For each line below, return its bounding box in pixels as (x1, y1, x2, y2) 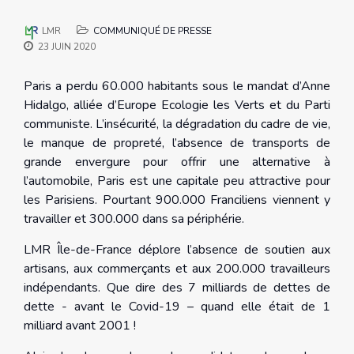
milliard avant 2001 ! (24, 317, 136, 335)
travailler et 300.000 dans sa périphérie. (24, 210, 244, 228)
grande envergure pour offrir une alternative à (24, 153, 330, 171)
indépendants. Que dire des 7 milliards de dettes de (24, 279, 330, 297)
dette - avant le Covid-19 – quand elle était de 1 (24, 298, 330, 316)
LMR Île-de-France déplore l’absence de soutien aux (24, 241, 330, 259)
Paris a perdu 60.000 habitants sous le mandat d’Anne (24, 77, 330, 96)
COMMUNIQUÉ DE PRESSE (93, 24, 212, 38)
